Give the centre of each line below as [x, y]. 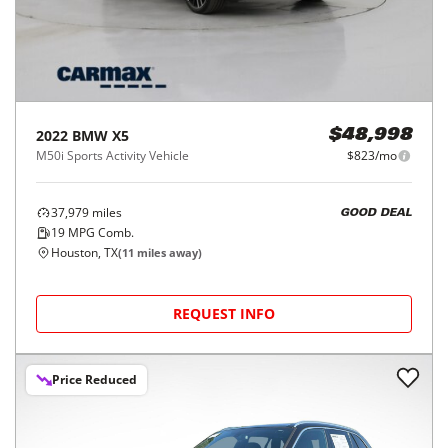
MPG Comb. [99, 232]
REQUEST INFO [224, 313]
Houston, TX [84, 252]
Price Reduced [94, 379]
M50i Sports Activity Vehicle [112, 155]
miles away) [168, 252]
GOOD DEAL [376, 213]
